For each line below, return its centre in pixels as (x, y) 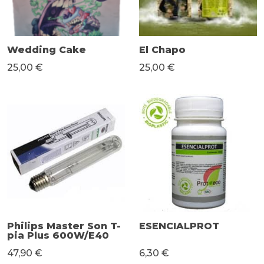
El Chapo (162, 49)
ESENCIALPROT (179, 226)
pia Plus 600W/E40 (58, 235)
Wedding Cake (47, 49)
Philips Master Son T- (64, 226)
